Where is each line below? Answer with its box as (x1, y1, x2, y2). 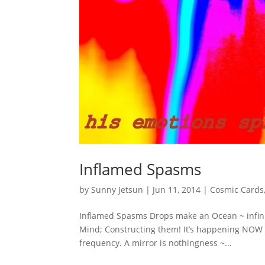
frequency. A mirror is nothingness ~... (79, 237, 232, 248)
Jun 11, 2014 (153, 183, 201, 195)
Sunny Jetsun (91, 183, 144, 195)
